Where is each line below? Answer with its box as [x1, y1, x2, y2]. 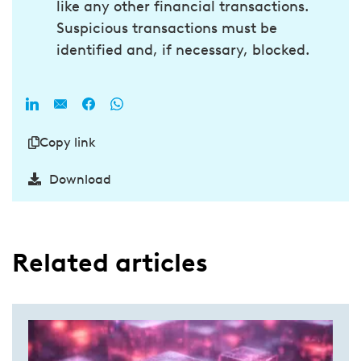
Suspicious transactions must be [56, 19, 277, 37]
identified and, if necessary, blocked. [56, 40, 309, 59]
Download [49, 171, 111, 187]
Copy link [39, 134, 96, 150]
